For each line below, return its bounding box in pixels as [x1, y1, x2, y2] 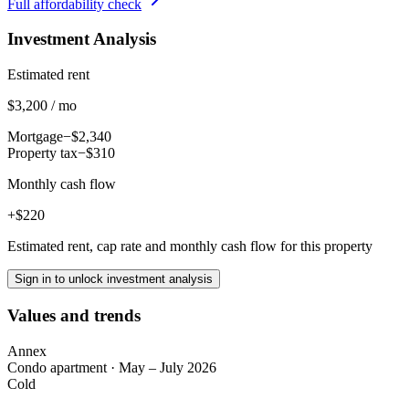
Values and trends [7, 305, 141, 325]
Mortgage [7, 129, 63, 145]
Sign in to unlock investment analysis [15, 272, 213, 287]
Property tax [7, 145, 78, 162]
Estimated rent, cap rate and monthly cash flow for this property [7, 238, 372, 255]
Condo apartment [7, 359, 107, 375]
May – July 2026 [119, 359, 216, 375]
